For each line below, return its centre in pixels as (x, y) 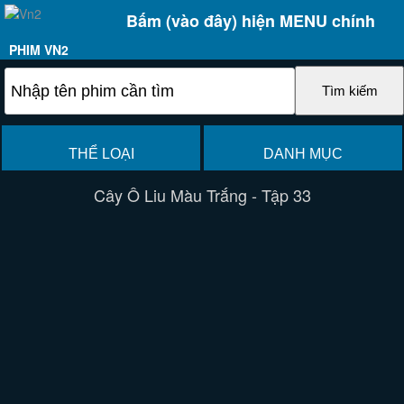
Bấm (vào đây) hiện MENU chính (250, 21)
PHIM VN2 (39, 50)
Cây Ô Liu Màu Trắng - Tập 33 (202, 195)
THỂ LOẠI (101, 154)
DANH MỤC (303, 154)
